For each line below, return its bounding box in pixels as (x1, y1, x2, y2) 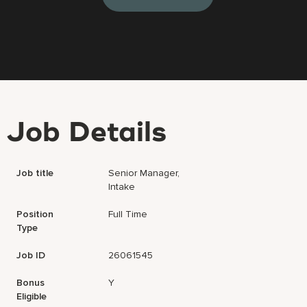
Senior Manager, (108, 167, 180, 179)
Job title (16, 167, 54, 179)
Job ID (16, 249, 46, 261)
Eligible (16, 291, 47, 302)
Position (16, 208, 54, 220)
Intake (108, 181, 136, 193)
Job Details (6, 120, 167, 147)
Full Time (108, 208, 148, 220)
